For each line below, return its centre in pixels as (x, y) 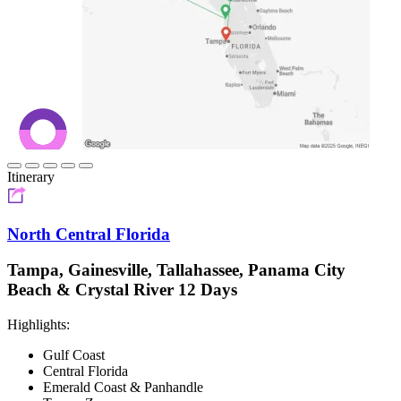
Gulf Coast (74, 355)
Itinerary (31, 176)
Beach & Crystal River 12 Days (122, 290)
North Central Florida (89, 234)
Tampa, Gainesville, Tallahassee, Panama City (176, 270)
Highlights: (38, 325)
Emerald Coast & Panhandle (123, 388)
